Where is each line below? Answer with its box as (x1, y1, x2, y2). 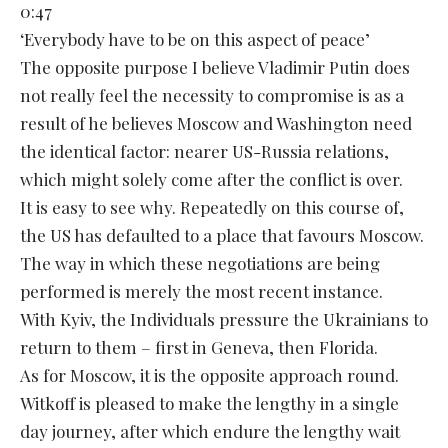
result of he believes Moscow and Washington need (20, 111, 412, 134)
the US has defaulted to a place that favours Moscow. (20, 223, 424, 246)
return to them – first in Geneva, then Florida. (20, 335, 378, 358)
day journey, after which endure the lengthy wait (20, 419, 400, 442)
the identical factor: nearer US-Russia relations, (20, 139, 389, 162)
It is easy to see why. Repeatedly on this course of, (20, 195, 404, 218)
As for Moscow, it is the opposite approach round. (20, 363, 399, 386)
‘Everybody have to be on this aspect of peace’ (20, 27, 370, 50)
